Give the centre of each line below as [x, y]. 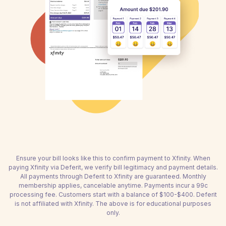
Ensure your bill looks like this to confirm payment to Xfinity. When [113, 158]
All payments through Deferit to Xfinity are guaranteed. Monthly [113, 176]
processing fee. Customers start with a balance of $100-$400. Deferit [113, 194]
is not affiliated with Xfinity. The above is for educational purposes [113, 204]
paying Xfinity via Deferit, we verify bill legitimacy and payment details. [113, 167]
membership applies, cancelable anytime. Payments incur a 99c [113, 185]
